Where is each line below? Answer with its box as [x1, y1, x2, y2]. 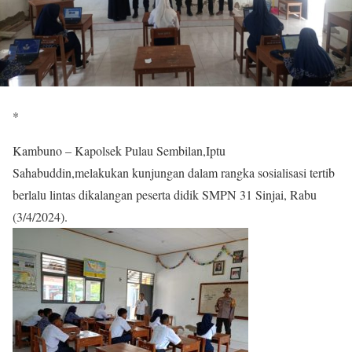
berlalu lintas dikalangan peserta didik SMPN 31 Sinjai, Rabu [13, 186, 317, 203]
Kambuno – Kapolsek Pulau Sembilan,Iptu [13, 142, 225, 159]
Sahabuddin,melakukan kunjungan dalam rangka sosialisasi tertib [13, 164, 335, 181]
